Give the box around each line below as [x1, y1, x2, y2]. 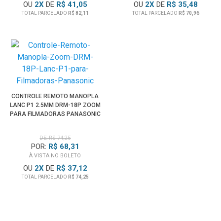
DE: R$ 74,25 [39, 135, 71, 141]
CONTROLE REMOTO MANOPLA [11, 93, 99, 100]
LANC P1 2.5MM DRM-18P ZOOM [9, 102, 101, 109]
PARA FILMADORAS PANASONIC [9, 110, 101, 117]
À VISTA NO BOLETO [29, 152, 81, 159]
